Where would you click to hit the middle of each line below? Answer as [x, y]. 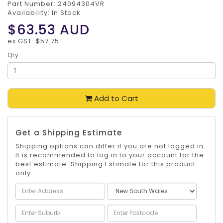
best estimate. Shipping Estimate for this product [106, 164]
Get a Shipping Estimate [69, 133]
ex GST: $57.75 [33, 41]
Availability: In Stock [44, 13]
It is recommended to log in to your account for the [110, 155]
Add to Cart [115, 99]
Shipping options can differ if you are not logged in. [111, 146]
